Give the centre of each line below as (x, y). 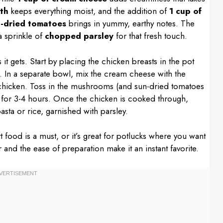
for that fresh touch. (150, 36)
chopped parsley (79, 36)
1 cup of (185, 11)
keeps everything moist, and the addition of (89, 11)
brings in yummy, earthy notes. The (130, 23)
